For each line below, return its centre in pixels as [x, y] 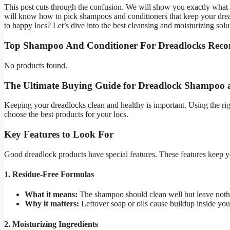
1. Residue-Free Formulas [49, 175]
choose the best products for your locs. [66, 114]
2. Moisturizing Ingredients [51, 224]
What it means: [51, 195]
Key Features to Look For [59, 135]
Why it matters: [52, 204]
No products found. [36, 65]
